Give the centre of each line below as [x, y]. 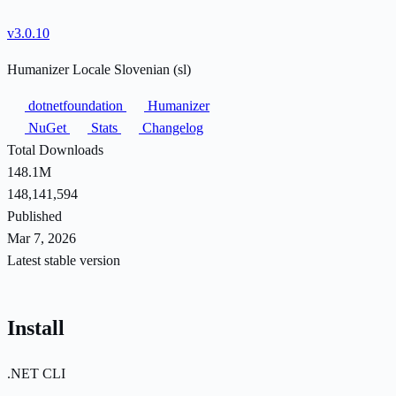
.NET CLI [36, 373]
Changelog [171, 127]
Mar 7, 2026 [42, 238]
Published [34, 216]
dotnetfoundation [76, 105]
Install [36, 327]
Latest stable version [64, 260]
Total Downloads [55, 149]
